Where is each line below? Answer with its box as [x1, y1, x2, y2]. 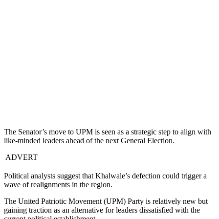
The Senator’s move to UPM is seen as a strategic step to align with [4, 128, 211, 136]
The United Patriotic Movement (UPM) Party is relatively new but [4, 197, 208, 206]
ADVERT [4, 153, 38, 162]
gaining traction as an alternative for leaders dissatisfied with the [4, 206, 200, 215]
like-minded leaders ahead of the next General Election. [4, 136, 175, 145]
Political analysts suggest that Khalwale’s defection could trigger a [4, 172, 207, 180]
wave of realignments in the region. [4, 180, 112, 189]
